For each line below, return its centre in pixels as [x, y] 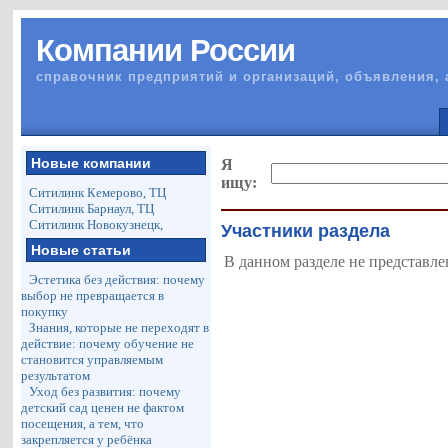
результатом [56, 375]
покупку [45, 311]
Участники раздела [306, 231]
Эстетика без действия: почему [117, 279]
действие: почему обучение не [108, 343]
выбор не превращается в [93, 295]
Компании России [166, 50]
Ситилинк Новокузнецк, [96, 224]
